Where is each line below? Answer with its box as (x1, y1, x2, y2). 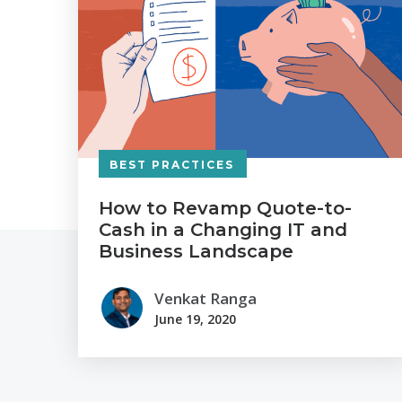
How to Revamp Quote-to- (99, 197, 352, 220)
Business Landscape (99, 240, 293, 263)
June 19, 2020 (154, 310, 236, 328)
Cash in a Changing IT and (99, 219, 347, 241)
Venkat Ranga (154, 287, 257, 309)
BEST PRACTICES (109, 158, 234, 172)
